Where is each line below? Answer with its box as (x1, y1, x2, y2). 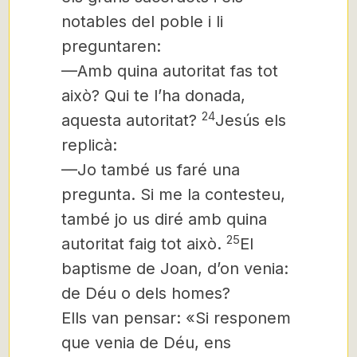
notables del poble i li (61, 12, 223, 31)
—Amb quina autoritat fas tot (61, 61, 278, 80)
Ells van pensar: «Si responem (61, 308, 291, 328)
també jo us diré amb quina (61, 210, 267, 229)
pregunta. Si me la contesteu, (61, 185, 285, 204)
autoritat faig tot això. (61, 234, 226, 253)
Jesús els (215, 111, 286, 130)
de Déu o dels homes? (61, 284, 230, 303)
